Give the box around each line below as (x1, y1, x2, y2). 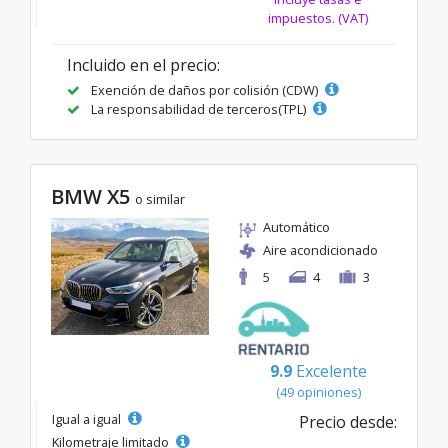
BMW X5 (51, 183, 135, 210)
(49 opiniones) (275, 383, 361, 401)
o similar (135, 190, 185, 208)
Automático (263, 218, 330, 236)
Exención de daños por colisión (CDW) (88, 81, 321, 99)
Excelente (295, 360, 367, 382)
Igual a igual (52, 410, 124, 428)
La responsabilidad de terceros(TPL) (88, 100, 309, 118)
